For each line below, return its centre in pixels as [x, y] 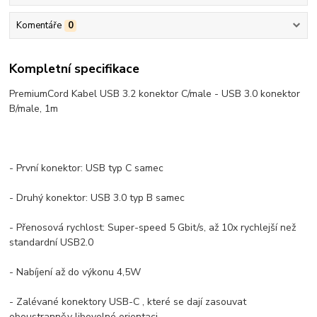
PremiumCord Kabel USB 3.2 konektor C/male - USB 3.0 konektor [155, 93]
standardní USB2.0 [52, 242]
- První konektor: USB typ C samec [87, 168]
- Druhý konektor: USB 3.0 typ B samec [97, 197]
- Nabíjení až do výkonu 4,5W [75, 272]
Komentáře [39, 26]
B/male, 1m [34, 108]
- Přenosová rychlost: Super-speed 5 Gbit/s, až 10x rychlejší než [153, 227]
